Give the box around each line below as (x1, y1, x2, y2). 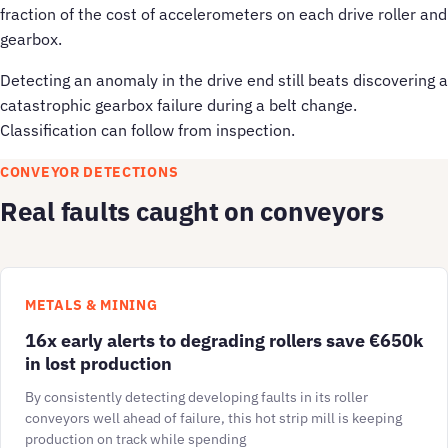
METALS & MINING (25, 296, 158, 315)
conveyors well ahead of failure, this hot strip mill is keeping (25, 409, 402, 428)
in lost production (25, 351, 172, 376)
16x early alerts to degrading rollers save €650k (25, 328, 423, 353)
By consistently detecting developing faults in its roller (25, 388, 368, 407)
